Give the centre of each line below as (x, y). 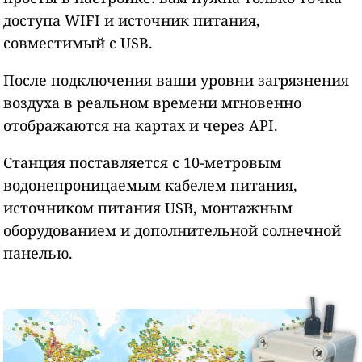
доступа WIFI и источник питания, (132, 21)
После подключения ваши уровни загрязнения (177, 80)
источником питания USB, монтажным (148, 208)
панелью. (38, 253)
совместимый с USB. (78, 43)
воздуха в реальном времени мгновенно (153, 103)
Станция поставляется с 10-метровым (143, 163)
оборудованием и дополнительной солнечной (173, 231)
